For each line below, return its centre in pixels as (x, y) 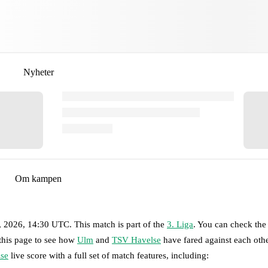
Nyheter (38, 72)
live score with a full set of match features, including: (109, 255)
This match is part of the (121, 224)
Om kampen (38, 178)
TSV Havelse (136, 240)
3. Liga (180, 224)
